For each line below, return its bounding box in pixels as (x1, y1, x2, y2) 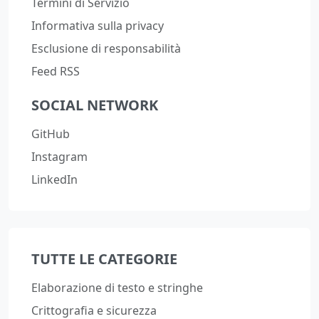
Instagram (31, 149, 88, 164)
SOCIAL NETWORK (31, 95, 158, 115)
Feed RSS (31, 63, 80, 79)
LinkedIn (31, 172, 78, 187)
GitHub (31, 126, 70, 142)
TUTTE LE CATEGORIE (31, 249, 177, 268)
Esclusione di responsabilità (31, 41, 181, 56)
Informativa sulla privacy (31, 18, 164, 33)
